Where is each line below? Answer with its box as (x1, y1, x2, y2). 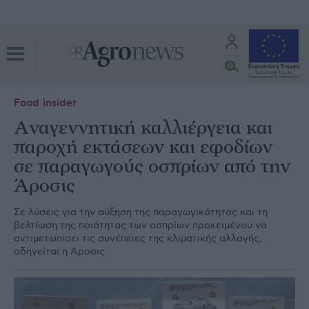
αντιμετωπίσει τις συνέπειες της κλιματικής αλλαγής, (14, 232, 262, 244)
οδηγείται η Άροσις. (14, 246, 108, 257)
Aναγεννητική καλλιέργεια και (14, 119, 272, 138)
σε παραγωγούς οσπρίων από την (14, 157, 290, 177)
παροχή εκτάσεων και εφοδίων (14, 138, 272, 157)
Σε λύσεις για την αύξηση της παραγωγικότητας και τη (14, 206, 268, 218)
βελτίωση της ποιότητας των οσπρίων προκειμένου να (14, 219, 267, 231)
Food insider (14, 97, 77, 110)
